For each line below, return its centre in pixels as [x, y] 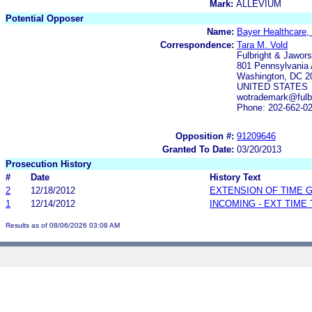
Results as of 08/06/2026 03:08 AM [63, 225]
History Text [235, 177]
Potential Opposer [45, 18]
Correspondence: [197, 45]
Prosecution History [48, 164]
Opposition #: [205, 136]
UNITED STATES [272, 86]
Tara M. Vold [262, 45]
